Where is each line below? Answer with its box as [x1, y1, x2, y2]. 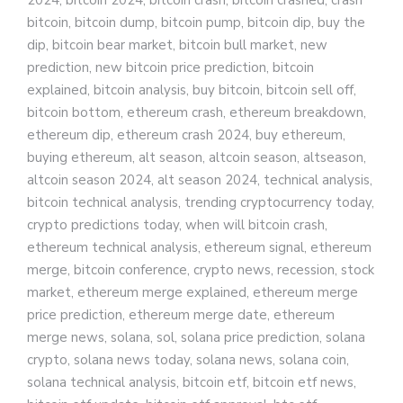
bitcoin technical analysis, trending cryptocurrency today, [27, 193, 374, 212]
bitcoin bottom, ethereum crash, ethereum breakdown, [27, 103, 366, 122]
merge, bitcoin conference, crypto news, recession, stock [27, 261, 374, 280]
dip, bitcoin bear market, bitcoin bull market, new [27, 36, 327, 55]
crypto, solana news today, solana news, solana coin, [27, 351, 349, 370]
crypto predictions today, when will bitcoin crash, [27, 216, 327, 235]
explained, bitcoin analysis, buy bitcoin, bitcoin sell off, [27, 81, 356, 100]
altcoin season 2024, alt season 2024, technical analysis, [27, 171, 372, 190]
